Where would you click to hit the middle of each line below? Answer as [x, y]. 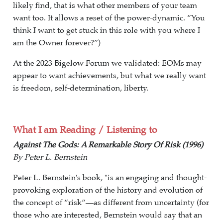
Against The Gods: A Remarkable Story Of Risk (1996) [108, 145]
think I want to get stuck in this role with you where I [107, 30]
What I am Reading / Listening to [85, 130]
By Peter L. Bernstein [50, 157]
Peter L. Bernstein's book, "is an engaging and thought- [110, 178]
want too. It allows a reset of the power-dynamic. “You [109, 18]
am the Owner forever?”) [57, 43]
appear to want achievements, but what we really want [110, 76]
